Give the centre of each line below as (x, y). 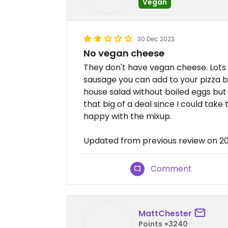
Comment (172, 169)
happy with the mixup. (127, 116)
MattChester (165, 213)
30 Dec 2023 (156, 39)
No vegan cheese (124, 53)
